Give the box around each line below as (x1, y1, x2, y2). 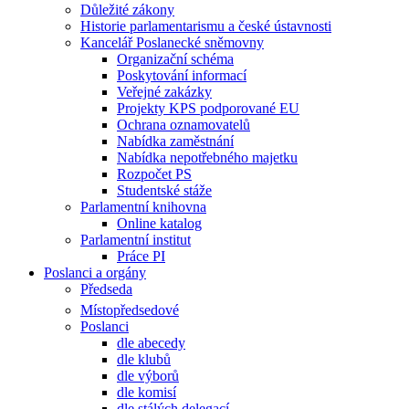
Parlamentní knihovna (80, 198, 206, 215)
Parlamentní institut (80, 231, 191, 247)
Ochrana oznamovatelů (117, 116, 250, 132)
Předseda (80, 280, 132, 297)
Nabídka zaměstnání (117, 132, 234, 149)
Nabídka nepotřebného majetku (117, 149, 298, 165)
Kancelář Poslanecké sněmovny (80, 34, 264, 50)
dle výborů (117, 367, 179, 383)
